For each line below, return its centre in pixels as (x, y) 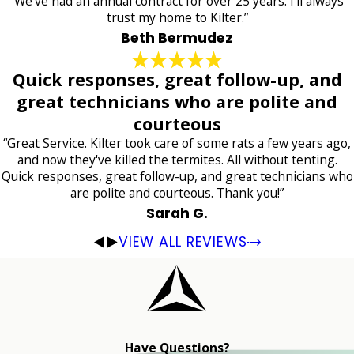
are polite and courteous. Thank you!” (177, 193)
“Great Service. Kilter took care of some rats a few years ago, (177, 143)
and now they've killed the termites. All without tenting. (177, 160)
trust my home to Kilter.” (177, 18)
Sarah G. (177, 214)
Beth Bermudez (177, 38)
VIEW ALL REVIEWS (183, 241)
